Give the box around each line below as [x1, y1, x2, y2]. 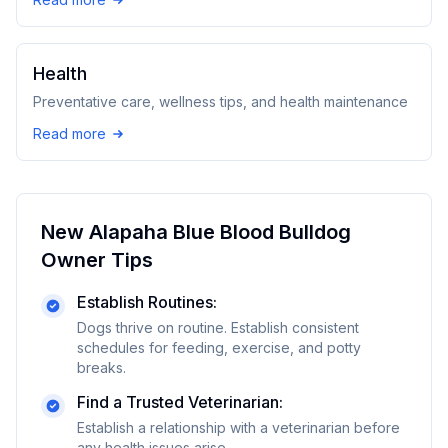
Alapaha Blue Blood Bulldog [89, 220, 351, 244]
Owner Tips [41, 248, 153, 272]
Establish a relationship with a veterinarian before [77, 419, 400, 436]
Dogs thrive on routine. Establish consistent [77, 319, 359, 336]
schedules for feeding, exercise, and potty [77, 339, 361, 356]
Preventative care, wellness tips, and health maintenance [33, 93, 408, 110]
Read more [33, 125, 106, 142]
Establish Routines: [77, 292, 217, 312]
